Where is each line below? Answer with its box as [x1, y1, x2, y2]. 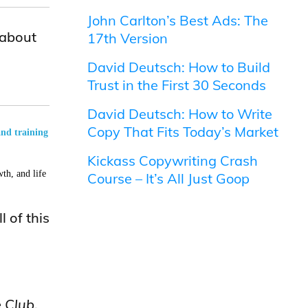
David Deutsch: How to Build [87, 58, 271, 76]
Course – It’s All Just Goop [87, 170, 250, 187]
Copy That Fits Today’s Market [87, 123, 279, 140]
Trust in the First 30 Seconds [87, 76, 267, 93]
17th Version [87, 30, 168, 47]
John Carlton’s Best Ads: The [87, 12, 269, 29]
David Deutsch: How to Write [87, 105, 273, 122]
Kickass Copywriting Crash [87, 152, 258, 169]
